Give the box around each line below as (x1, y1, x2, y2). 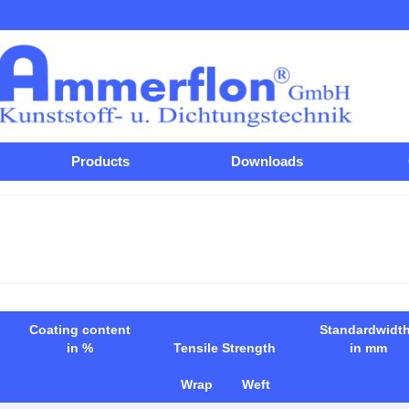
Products (70, 152, 130, 169)
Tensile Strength (173, 340, 276, 355)
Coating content (28, 321, 131, 337)
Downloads (230, 152, 303, 169)
